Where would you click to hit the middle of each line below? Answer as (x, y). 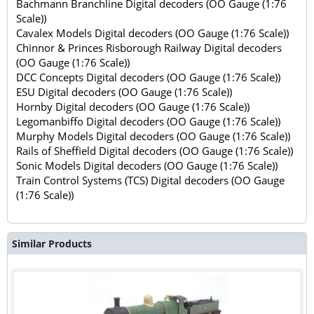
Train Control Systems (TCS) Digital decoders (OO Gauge (151, 180)
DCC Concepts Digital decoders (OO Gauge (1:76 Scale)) (149, 77)
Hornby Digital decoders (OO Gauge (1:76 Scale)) (133, 106)
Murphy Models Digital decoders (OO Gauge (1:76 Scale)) (153, 136)
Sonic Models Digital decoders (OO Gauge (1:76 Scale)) (147, 165)
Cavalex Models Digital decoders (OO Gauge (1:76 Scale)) (153, 33)
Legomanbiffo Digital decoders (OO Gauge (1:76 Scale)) (149, 121)
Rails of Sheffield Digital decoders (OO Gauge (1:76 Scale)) (155, 150)
